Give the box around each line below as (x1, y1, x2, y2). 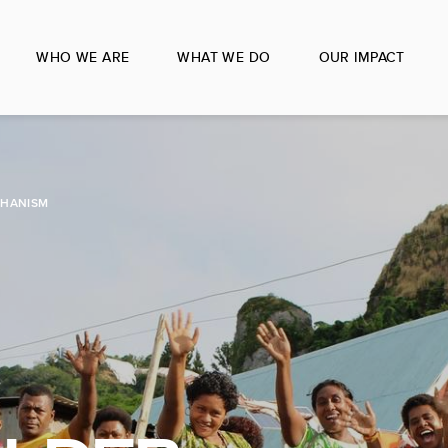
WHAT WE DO (177, 47, 271, 67)
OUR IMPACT (318, 47, 405, 67)
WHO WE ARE (36, 47, 130, 67)
